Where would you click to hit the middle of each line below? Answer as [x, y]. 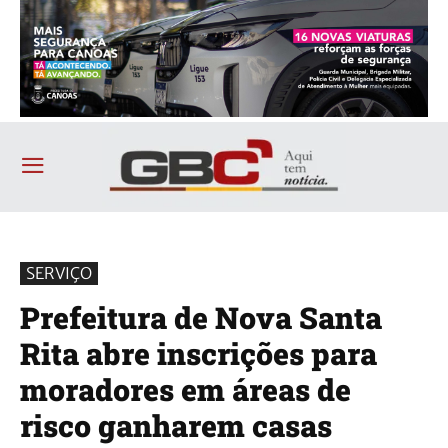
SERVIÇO [59, 272]
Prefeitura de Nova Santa [201, 317]
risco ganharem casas [176, 425]
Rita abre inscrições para [198, 353]
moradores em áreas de [185, 389]
